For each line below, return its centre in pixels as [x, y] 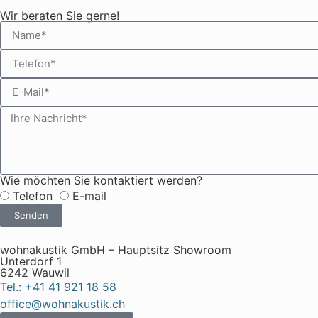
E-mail [89, 196]
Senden [31, 215]
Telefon [33, 196]
